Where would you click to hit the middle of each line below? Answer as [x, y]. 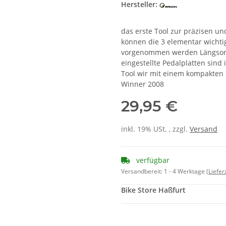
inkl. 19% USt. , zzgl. [155, 129]
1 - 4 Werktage [185, 172]
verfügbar [152, 160]
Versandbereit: [143, 172]
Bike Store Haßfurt [153, 190]
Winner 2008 [143, 84]
